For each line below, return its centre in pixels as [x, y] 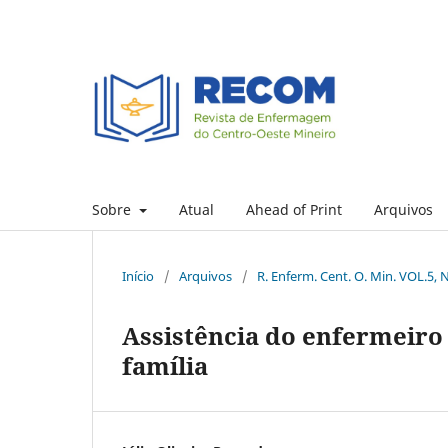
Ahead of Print [293, 209]
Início [138, 275]
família [165, 365]
